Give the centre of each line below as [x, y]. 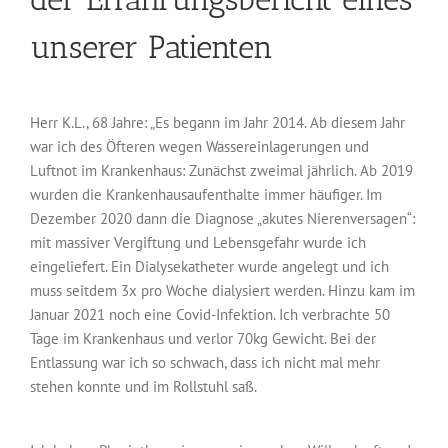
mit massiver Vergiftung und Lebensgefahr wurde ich [198, 243]
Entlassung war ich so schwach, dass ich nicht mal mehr [205, 363]
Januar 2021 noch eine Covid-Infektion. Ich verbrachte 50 [210, 315]
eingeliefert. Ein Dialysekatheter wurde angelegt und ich [209, 267]
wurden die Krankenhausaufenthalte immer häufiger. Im [206, 195]
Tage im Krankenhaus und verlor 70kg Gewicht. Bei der [203, 339]
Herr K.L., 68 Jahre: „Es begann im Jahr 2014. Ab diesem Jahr [217, 123]
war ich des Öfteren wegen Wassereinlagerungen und [199, 147]
